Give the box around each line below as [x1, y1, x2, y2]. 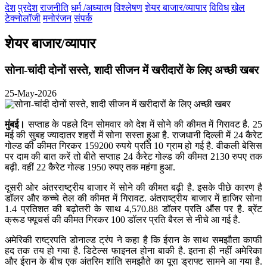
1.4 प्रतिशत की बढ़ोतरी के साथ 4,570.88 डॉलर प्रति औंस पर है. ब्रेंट [5, 203, 262, 214]
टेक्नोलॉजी [5, 13, 41, 24]
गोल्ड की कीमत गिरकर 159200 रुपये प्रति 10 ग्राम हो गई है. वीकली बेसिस [5, 140, 262, 151]
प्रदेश [18, 2, 38, 13]
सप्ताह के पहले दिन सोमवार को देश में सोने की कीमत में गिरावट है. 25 [27, 119, 263, 129]
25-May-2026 [5, 88, 57, 98]
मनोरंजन [43, 13, 72, 24]
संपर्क [74, 13, 92, 24]
